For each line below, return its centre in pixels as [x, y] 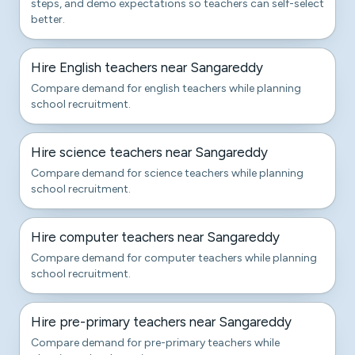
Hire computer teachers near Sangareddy [155, 237]
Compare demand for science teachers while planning [167, 173]
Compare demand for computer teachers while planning [174, 258]
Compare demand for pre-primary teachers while [155, 343]
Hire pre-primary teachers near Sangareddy [161, 322]
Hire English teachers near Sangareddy [147, 67]
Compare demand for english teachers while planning [166, 88]
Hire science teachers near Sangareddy [149, 152]
